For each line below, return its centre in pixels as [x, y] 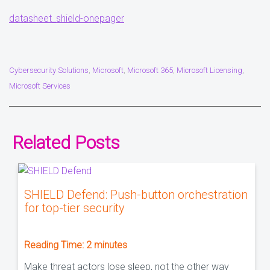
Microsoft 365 [150, 70]
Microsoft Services [40, 86]
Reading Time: [55, 245]
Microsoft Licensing [209, 70]
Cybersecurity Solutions [49, 70]
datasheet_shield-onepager [67, 18]
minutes [111, 245]
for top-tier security [74, 208]
